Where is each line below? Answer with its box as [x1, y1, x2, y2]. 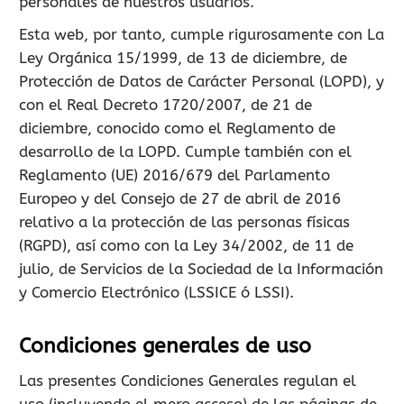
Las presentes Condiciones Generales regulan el [19, 372, 356, 390]
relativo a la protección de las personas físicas [19, 213, 350, 231]
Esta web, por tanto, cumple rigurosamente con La [19, 25, 384, 43]
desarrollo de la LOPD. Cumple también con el [19, 142, 352, 161]
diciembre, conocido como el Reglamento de [19, 119, 335, 137]
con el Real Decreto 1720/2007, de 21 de [19, 96, 312, 114]
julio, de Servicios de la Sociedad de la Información [19, 260, 383, 278]
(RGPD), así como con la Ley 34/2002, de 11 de [19, 236, 353, 254]
